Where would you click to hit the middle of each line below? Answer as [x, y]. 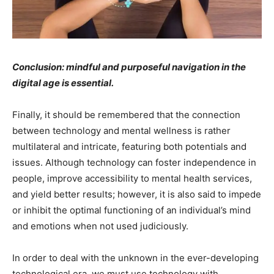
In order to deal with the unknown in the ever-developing [135, 258]
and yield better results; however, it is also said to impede [137, 194]
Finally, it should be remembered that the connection [126, 115]
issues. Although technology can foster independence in [134, 163]
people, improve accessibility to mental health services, [132, 179]
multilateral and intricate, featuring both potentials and [129, 147]
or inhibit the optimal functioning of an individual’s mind [131, 210]
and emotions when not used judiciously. [100, 226]
